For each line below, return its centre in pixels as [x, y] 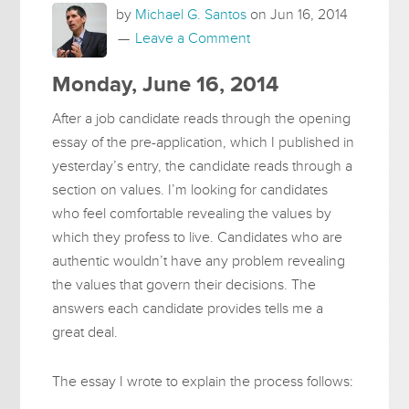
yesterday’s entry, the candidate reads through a [203, 166]
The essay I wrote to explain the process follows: [203, 381]
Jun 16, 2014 [309, 14]
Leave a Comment [193, 38]
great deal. [85, 332]
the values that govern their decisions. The [184, 284]
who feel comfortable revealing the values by [192, 213]
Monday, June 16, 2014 [166, 84]
